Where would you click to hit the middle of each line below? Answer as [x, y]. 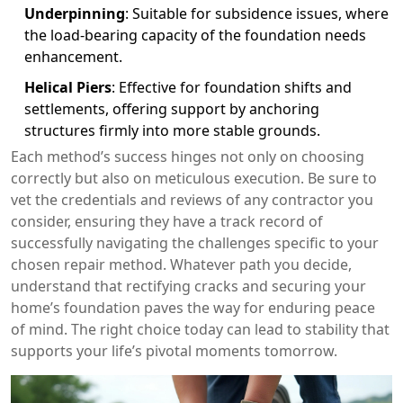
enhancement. [73, 56]
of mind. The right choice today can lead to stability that [200, 329]
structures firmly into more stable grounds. [172, 130]
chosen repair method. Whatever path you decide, [181, 264]
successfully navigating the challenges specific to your [195, 242]
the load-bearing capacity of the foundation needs [195, 35]
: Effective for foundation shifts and [232, 87]
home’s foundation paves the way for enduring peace [193, 307]
